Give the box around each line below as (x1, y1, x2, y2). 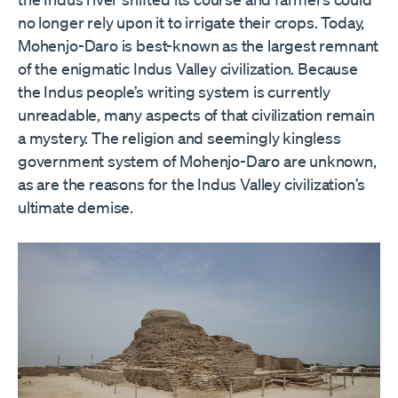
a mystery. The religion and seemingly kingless (18, 127, 341, 147)
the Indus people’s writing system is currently (18, 81, 330, 101)
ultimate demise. (18, 196, 134, 217)
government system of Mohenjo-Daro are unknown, (18, 150, 377, 171)
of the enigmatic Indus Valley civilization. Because (18, 58, 358, 78)
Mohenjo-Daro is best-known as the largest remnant (18, 35, 379, 55)
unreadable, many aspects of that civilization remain (18, 104, 375, 124)
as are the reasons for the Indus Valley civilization (18, 173, 355, 194)
